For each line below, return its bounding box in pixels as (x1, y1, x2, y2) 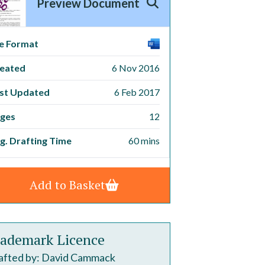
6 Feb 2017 (114, 86, 160, 98)
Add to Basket (29, 177, 105, 193)
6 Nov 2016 (112, 62, 160, 73)
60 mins (128, 135, 160, 146)
